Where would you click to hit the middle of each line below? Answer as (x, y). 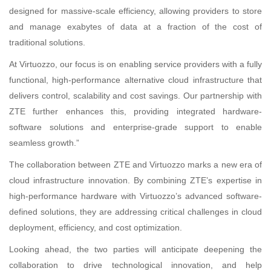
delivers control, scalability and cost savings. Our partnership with (135, 96)
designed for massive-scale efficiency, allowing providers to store (135, 11)
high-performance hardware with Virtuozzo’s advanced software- (135, 196)
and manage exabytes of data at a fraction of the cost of (135, 27)
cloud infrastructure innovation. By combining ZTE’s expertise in (135, 181)
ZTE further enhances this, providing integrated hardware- (135, 112)
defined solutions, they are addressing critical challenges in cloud (135, 212)
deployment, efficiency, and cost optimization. (96, 228)
